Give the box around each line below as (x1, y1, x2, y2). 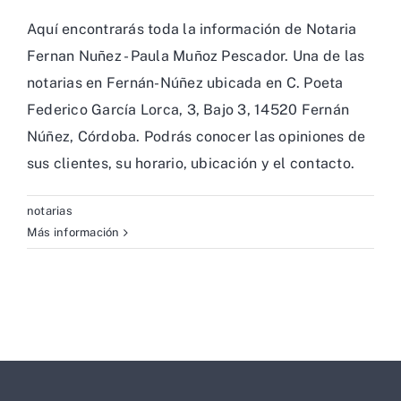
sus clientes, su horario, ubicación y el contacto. (27, 155, 354, 173)
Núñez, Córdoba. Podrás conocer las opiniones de (27, 128, 366, 146)
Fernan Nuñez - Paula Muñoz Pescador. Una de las (27, 47, 365, 65)
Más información (27, 226, 120, 240)
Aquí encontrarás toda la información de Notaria (27, 21, 357, 38)
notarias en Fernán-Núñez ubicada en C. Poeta (27, 74, 344, 92)
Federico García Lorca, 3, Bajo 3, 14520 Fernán (27, 101, 350, 119)
